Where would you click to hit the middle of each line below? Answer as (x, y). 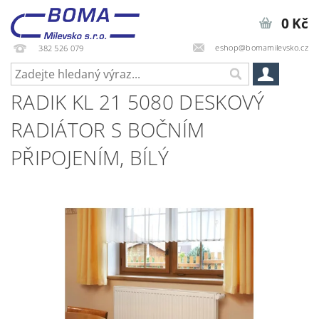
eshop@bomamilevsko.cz (262, 47)
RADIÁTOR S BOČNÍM (108, 130)
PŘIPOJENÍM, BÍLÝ (90, 157)
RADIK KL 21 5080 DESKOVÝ (138, 102)
